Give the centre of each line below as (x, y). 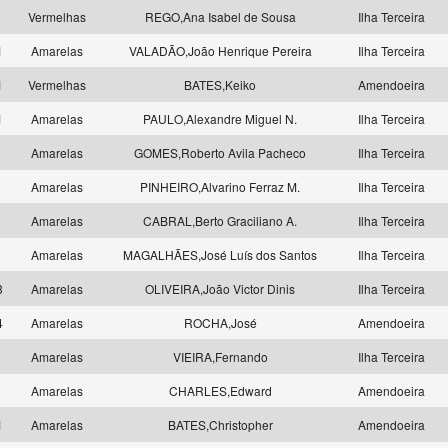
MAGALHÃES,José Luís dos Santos (220, 254)
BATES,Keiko (220, 84)
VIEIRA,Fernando (220, 356)
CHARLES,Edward (220, 390)
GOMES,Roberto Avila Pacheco (220, 152)
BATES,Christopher (220, 424)
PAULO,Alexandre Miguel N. (220, 118)
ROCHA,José (220, 322)
